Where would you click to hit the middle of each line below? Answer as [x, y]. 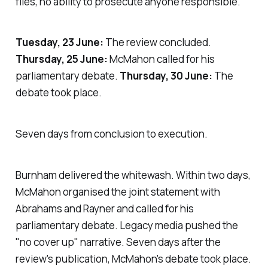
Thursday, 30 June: [166, 76]
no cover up [47, 242]
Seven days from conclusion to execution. [111, 134]
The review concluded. [157, 42]
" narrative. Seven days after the [147, 242]
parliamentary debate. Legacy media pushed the [127, 225]
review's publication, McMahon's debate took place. [133, 258]
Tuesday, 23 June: [59, 42]
